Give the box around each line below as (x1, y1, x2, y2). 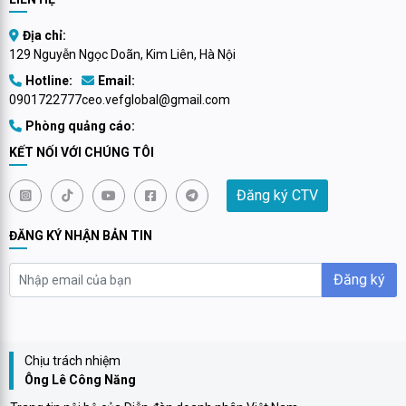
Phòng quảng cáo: (25, 118, 135, 133)
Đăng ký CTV (237, 186, 318, 204)
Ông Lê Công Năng (24, 372, 136, 387)
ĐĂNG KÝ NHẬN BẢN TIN (9, 227, 152, 243)
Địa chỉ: (23, 27, 66, 43)
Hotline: (25, 72, 72, 88)
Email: (98, 72, 135, 88)
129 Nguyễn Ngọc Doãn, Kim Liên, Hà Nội (9, 46, 236, 62)
